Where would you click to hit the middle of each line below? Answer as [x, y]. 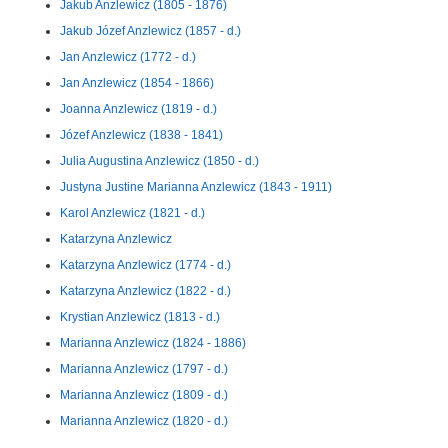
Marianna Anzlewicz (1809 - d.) [144, 395]
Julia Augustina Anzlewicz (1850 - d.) [159, 161]
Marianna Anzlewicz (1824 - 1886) [153, 343]
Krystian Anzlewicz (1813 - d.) [140, 317]
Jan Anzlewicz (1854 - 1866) [137, 83]
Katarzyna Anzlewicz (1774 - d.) [145, 265]
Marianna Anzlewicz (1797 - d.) [144, 369]
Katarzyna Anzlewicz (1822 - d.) [145, 291]
